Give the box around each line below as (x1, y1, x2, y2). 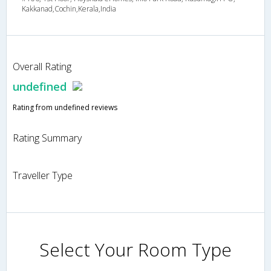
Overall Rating (13, 60, 71, 74)
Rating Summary (13, 131, 82, 145)
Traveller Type (13, 169, 73, 183)
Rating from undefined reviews (13, 102, 117, 113)
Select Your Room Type (39, 237, 232, 263)
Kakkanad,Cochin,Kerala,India (22, 4, 116, 15)
